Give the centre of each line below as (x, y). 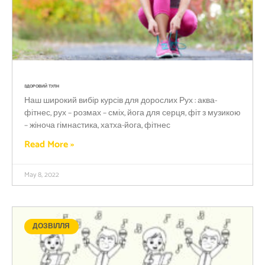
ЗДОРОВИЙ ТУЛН (42, 86)
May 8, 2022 (42, 174)
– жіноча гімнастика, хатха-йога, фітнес (97, 125)
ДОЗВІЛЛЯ (51, 226)
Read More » (49, 144)
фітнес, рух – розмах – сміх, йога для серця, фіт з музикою (132, 113)
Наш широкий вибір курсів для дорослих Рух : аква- (121, 101)
